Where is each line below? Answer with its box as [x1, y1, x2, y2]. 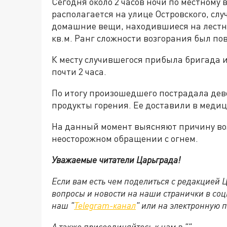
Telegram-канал [74, 200, 136, 211]
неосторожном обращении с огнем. [52, 133, 198, 144]
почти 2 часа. [52, 66, 106, 77]
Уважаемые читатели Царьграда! [52, 154, 180, 165]
